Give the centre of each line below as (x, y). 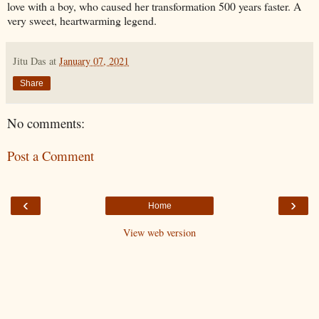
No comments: (46, 122)
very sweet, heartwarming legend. (82, 20)
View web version (159, 232)
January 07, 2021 (94, 61)
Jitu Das (30, 61)
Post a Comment (51, 156)
